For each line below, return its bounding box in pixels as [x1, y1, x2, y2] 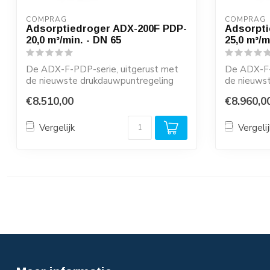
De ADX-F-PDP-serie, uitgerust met [26, 63, 178, 75]
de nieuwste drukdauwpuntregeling [26, 75, 174, 87]
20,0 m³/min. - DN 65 [26, 34, 121, 45]
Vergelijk [39, 121, 75, 134]
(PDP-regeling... [26, 86, 91, 98]
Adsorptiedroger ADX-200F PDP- [26, 23, 187, 34]
